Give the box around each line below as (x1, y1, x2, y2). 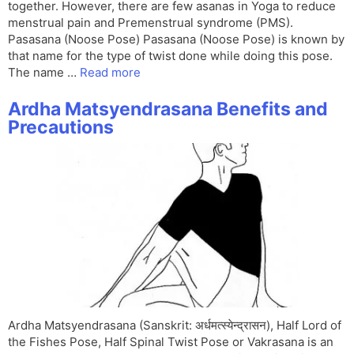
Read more (80, 65, 141, 81)
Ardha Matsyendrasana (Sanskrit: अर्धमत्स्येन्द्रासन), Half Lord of (8, 318, 341, 333)
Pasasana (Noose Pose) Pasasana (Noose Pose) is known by (8, 32, 345, 47)
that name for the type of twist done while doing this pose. (8, 48, 333, 64)
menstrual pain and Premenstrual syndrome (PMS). (8, 15, 293, 31)
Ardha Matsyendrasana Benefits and (8, 98, 328, 121)
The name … (8, 65, 80, 81)
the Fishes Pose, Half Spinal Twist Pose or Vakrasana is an (8, 334, 333, 350)
